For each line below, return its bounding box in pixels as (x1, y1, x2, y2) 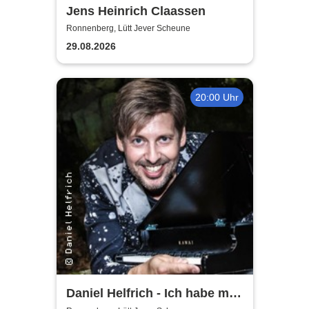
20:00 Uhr (195, 91, 239, 103)
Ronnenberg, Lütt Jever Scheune (66, 23, 190, 34)
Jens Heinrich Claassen (66, 3, 206, 18)
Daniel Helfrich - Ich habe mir (66, 286, 237, 301)
